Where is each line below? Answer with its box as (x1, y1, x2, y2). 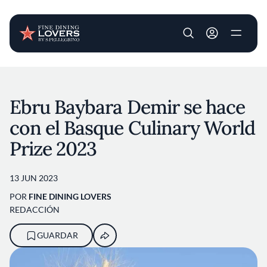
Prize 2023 (10, 136, 97, 161)
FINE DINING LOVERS (29, 191, 111, 201)
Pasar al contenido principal (132, 68, 241, 79)
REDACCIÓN (10, 204, 60, 215)
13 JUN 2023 (10, 173, 58, 183)
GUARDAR (36, 230, 78, 240)
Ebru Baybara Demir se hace (10, 95, 246, 119)
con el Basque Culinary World (10, 116, 256, 140)
